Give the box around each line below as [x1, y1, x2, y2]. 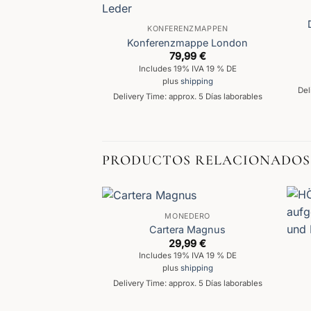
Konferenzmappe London [127, 36, 249, 49]
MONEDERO [165, 211, 210, 221]
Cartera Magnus [149, 224, 226, 236]
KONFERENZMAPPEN [147, 24, 228, 34]
